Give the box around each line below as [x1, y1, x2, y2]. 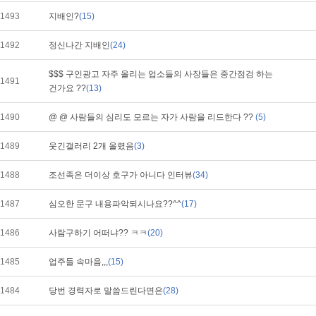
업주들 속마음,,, [49, 257, 108, 267]
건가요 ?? [49, 83, 86, 93]
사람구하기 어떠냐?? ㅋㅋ [49, 228, 147, 238]
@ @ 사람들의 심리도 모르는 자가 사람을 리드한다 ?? [49, 112, 255, 122]
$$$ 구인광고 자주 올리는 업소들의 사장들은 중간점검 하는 [49, 69, 273, 79]
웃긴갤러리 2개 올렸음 [49, 141, 134, 151]
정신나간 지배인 [49, 40, 110, 50]
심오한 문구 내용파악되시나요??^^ [49, 199, 181, 209]
